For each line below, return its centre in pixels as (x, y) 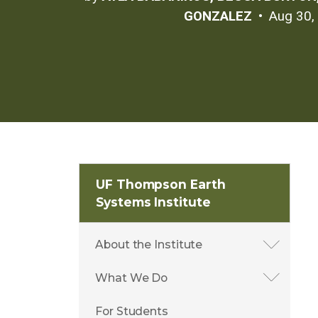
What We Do (132, 278)
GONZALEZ (218, 16)
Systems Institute (153, 202)
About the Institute (149, 245)
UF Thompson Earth (161, 185)
